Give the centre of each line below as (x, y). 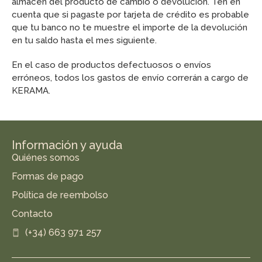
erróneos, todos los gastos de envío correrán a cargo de (130, 78)
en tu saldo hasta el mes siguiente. (84, 40)
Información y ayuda (67, 145)
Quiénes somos (46, 158)
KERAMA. (31, 91)
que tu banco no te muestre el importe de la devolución (130, 27)
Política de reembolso (60, 195)
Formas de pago (48, 176)
